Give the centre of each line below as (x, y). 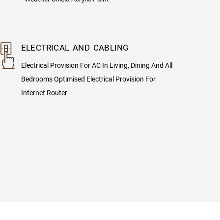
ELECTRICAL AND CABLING (75, 47)
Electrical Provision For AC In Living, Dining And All (96, 65)
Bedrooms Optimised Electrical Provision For (88, 79)
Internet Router (44, 93)
